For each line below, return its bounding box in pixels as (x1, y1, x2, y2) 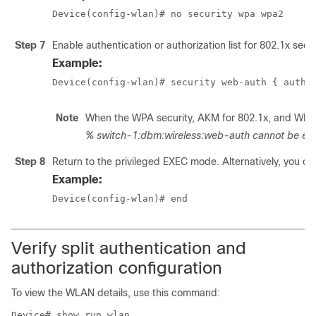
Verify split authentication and (11, 238, 246, 257)
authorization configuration (11, 258, 222, 277)
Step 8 (15, 156, 45, 167)
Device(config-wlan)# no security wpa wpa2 (52, 8, 284, 19)
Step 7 (15, 39, 45, 51)
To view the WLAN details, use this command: (11, 287, 220, 298)
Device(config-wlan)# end (52, 193, 188, 204)
